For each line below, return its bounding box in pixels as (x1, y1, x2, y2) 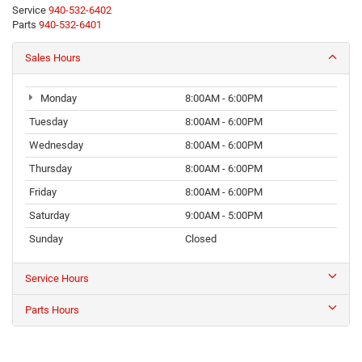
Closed (185, 232, 217, 245)
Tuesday (29, 115, 68, 128)
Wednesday (29, 138, 83, 151)
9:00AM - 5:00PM (185, 208, 263, 221)
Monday (37, 91, 77, 104)
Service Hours (25, 271, 89, 284)
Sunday (29, 232, 63, 245)
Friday (29, 185, 57, 198)
